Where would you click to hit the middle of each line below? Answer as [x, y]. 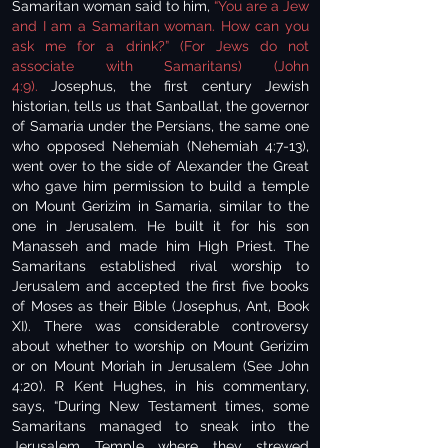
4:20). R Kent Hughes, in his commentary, [160, 386]
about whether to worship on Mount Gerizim [160, 346]
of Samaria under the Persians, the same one [160, 126]
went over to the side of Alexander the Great [160, 166]
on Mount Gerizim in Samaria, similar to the [160, 206]
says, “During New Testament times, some [160, 406]
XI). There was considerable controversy [160, 326]
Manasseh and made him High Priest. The [160, 246]
